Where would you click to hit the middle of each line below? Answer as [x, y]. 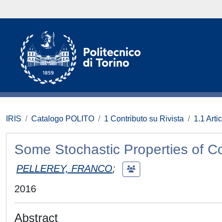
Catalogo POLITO [63, 119]
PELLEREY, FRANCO [64, 168]
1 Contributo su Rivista [144, 119]
